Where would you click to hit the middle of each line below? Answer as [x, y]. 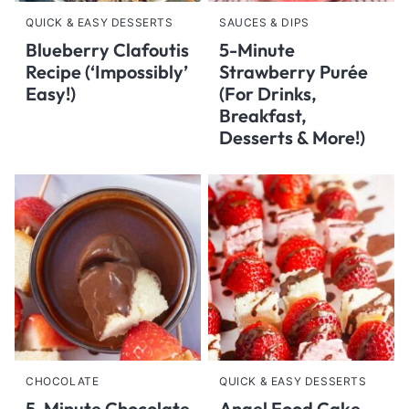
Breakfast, [263, 115]
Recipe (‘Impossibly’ [107, 72]
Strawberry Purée [294, 72]
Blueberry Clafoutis [107, 50]
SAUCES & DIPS [264, 22]
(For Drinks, [268, 94]
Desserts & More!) [292, 137]
